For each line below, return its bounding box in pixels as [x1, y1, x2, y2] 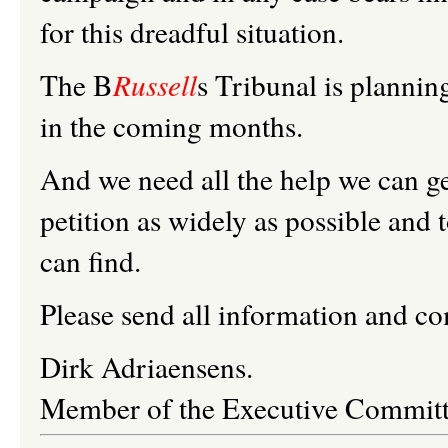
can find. [40, 241, 141, 280]
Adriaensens [101, 347, 246, 386]
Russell [113, 65, 197, 104]
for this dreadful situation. [40, 12, 361, 51]
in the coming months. [40, 106, 303, 145]
